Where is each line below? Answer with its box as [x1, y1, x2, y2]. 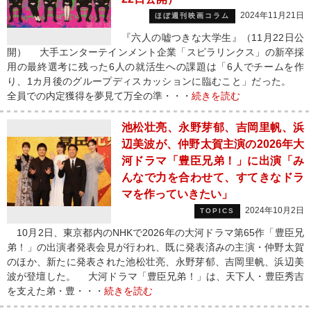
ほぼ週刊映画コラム [155, 12, 230, 19]
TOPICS [200, 207, 235, 215]
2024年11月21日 [240, 10, 304, 20]
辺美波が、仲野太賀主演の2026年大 [121, 138, 304, 150]
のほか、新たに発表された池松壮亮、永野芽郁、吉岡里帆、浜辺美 [7, 256, 304, 267]
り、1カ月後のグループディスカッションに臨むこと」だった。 [7, 76, 304, 87]
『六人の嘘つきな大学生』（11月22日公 [121, 32, 304, 43]
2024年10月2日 [245, 205, 304, 215]
